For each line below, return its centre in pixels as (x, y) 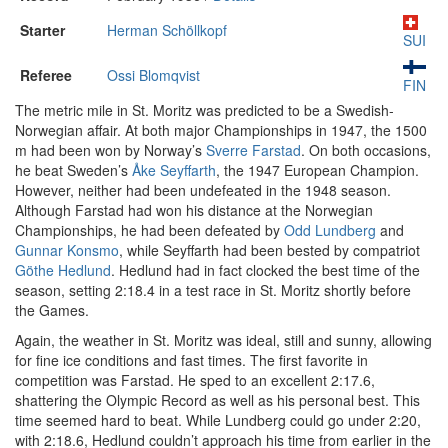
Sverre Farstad (253, 150)
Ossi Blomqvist (153, 75)
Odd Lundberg (330, 230)
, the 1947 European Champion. (317, 170)
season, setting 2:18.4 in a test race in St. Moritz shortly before (213, 290)
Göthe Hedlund (63, 270)
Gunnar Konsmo (67, 250)
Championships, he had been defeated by (149, 230)
